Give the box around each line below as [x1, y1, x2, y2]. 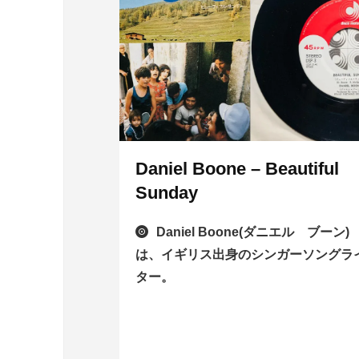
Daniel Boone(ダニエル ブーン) [156, 225, 350, 240]
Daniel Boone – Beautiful [135, 159, 340, 179]
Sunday [135, 183, 199, 204]
